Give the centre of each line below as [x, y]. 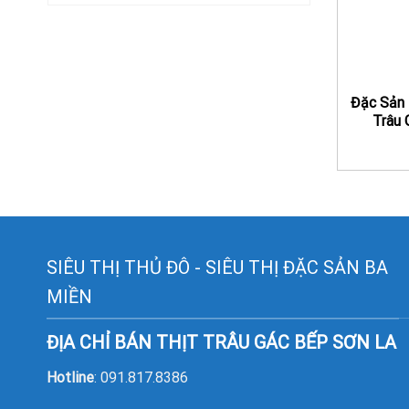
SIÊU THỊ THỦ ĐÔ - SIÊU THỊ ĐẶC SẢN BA [217, 267]
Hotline [70, 378]
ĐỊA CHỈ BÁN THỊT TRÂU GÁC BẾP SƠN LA [221, 343]
